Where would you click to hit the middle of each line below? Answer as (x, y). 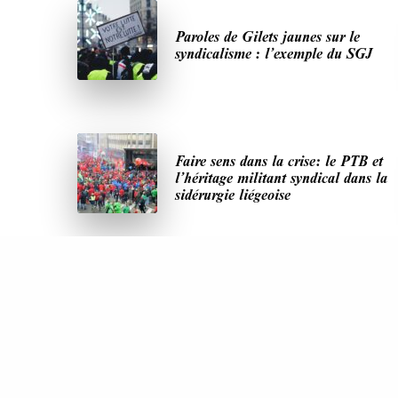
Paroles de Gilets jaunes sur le (267, 36)
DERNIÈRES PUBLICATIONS (145, 369)
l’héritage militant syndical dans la (281, 178)
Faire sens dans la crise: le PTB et (279, 161)
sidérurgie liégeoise (233, 195)
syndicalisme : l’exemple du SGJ (274, 52)
